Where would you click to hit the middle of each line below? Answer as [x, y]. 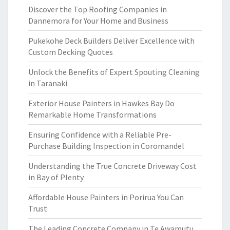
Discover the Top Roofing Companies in [98, 9]
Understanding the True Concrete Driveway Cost [112, 166]
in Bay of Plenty [56, 177]
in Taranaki [48, 83]
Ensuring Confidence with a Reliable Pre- [100, 135]
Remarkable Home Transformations [92, 114]
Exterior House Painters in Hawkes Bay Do [101, 103]
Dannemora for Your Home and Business [98, 21]
